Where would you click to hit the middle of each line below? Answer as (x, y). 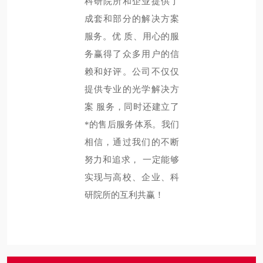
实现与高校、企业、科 (132, 177)
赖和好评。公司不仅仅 (132, 72)
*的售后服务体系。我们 (132, 124)
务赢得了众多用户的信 (132, 54)
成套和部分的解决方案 (132, 19)
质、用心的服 (152, 36)
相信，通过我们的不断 (132, 142)
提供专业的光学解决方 (132, 89)
